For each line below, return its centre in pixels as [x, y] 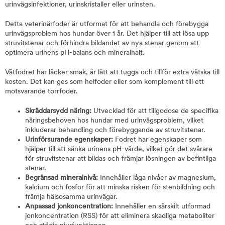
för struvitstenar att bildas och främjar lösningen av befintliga [121, 159]
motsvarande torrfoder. [41, 92]
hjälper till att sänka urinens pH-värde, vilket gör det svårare [119, 149]
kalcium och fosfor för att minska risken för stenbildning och [120, 188]
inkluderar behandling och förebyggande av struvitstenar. [115, 130]
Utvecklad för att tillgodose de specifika [156, 111]
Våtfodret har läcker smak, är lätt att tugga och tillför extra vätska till [112, 73]
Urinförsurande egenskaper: [70, 140]
